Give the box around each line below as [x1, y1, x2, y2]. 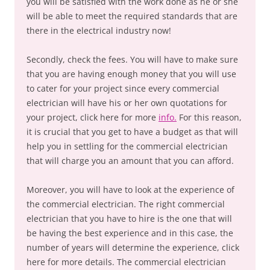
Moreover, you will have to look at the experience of [27, 184, 234, 195]
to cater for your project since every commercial [27, 83, 219, 94]
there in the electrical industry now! [27, 25, 171, 36]
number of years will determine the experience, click [27, 242, 239, 253]
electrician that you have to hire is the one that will [27, 213, 232, 224]
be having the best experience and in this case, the [27, 227, 233, 239]
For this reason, [177, 111, 242, 123]
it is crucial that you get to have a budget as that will [27, 126, 238, 137]
